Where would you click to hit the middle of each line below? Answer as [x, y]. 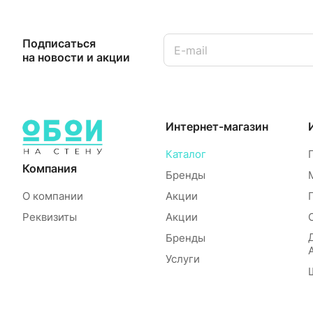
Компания [50, 168]
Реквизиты [50, 217]
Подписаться [59, 43]
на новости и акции [76, 57]
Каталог [185, 154]
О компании [53, 196]
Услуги [182, 259]
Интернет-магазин [217, 126]
